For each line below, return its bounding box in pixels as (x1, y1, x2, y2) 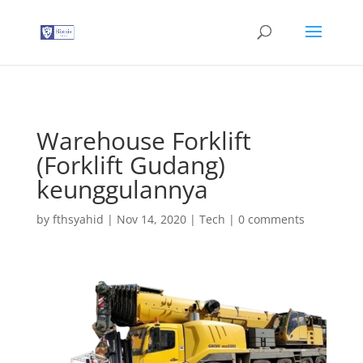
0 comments (237, 211, 305, 227)
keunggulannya (36, 173, 208, 206)
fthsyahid (52, 211, 104, 227)
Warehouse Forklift (36, 124, 251, 157)
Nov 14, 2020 (116, 211, 186, 227)
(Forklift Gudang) (36, 148, 225, 181)
